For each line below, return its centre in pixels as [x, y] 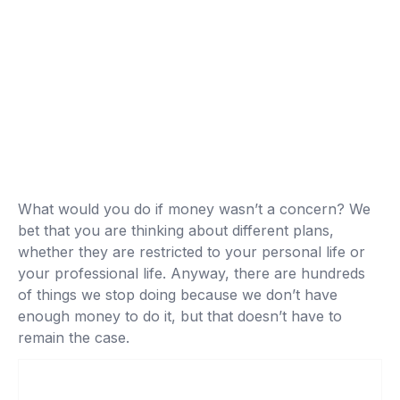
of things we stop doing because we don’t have [178, 295]
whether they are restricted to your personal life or [192, 252]
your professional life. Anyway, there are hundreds [192, 273]
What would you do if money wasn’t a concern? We [194, 209]
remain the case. [74, 337]
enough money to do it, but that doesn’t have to [180, 316]
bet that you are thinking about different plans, [176, 230]
